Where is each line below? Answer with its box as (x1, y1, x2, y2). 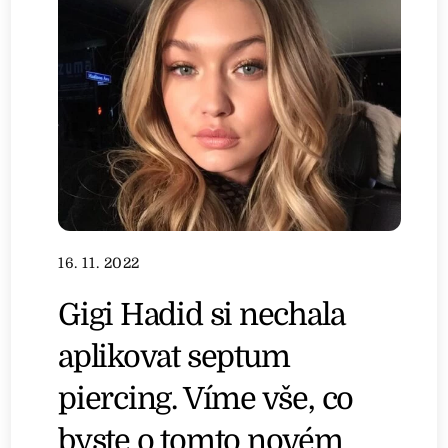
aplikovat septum (58, 338, 290, 374)
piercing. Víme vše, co (58, 380, 354, 416)
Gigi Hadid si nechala (58, 296, 345, 332)
